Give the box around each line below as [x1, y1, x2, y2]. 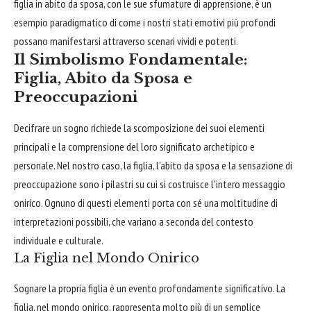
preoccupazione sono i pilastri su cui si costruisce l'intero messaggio [14, 176, 285, 191]
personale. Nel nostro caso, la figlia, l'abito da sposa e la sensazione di [14, 158, 292, 172]
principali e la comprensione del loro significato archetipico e [14, 139, 255, 153]
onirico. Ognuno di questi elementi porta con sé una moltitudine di [14, 195, 278, 210]
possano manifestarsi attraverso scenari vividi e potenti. [14, 33, 238, 48]
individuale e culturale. [14, 233, 103, 247]
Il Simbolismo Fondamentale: [14, 50, 248, 69]
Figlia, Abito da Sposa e [14, 69, 192, 87]
